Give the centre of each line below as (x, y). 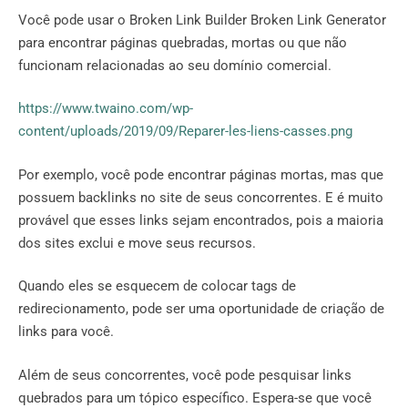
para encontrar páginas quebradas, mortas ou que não (183, 42)
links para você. (66, 332)
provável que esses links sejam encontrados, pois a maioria (201, 220)
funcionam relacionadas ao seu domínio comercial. (175, 65)
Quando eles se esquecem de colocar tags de (157, 286)
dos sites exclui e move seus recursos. (137, 243)
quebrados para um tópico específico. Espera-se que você (195, 398)
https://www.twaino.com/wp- (106, 109)
